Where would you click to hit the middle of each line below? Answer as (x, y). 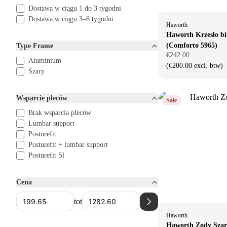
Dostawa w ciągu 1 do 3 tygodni (75, 8)
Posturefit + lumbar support (68, 145)
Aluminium (45, 61)
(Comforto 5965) (192, 45)
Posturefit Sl (46, 155)
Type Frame (35, 46)
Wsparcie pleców (42, 98)
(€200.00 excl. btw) (195, 66)
